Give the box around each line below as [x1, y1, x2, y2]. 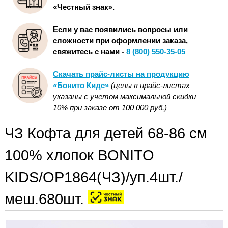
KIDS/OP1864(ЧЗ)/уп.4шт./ [5, 169, 183, 186]
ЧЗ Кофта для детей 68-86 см [5, 125, 207, 142]
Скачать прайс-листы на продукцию [53, 70, 189, 79]
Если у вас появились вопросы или [53, 25, 188, 34]
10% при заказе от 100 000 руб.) [53, 103, 167, 112]
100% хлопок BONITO [5, 147, 154, 164]
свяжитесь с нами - [53, 47, 126, 56]
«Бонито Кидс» [53, 81, 109, 90]
